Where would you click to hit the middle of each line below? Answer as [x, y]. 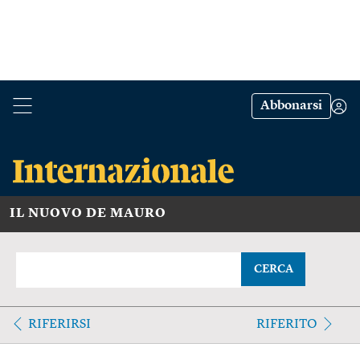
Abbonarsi [291, 106]
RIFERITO [286, 324]
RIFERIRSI [59, 324]
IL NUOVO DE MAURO [88, 213]
